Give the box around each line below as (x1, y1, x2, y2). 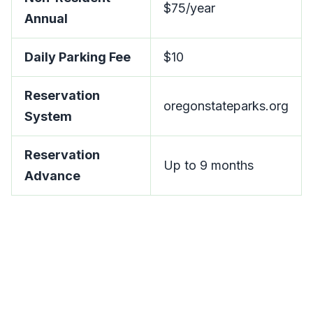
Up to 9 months (163, 158, 254, 173)
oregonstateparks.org (163, 99, 289, 113)
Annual (24, 11, 68, 26)
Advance (24, 168, 80, 183)
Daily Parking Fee (24, 50, 131, 64)
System (24, 109, 72, 124)
